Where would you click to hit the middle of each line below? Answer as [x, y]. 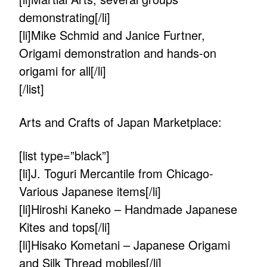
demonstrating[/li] [65, 17]
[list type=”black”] [65, 156]
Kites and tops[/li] [65, 227]
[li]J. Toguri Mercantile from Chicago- [117, 173]
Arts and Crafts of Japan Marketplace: [121, 122]
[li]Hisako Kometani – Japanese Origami [125, 245]
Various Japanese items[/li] [90, 191]
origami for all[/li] [63, 71]
